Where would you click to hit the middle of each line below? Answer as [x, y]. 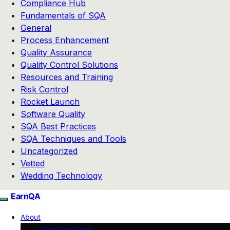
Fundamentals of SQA [63, 15]
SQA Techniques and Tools [73, 138]
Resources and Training [67, 77]
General [36, 27]
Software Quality [53, 114]
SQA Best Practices [58, 126]
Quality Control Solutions [69, 64]
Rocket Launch [50, 101]
